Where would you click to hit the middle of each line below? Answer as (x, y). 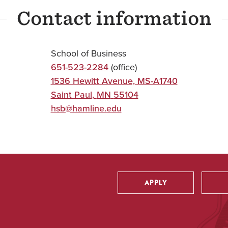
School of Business (88, 53)
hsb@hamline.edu (86, 108)
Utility (132, 199)
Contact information (114, 18)
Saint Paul (71, 95)
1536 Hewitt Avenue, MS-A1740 (114, 81)
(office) (122, 67)
